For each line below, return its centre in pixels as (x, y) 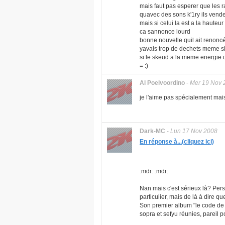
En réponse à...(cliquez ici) (177, 142)
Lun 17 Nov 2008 (194, 131)
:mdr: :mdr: (154, 171)
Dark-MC (152, 131)
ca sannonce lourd (165, 32)
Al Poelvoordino (162, 83)
